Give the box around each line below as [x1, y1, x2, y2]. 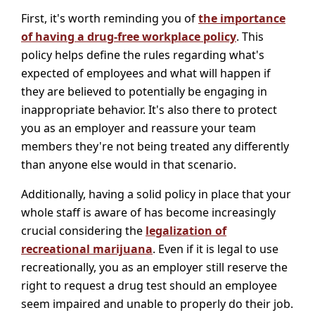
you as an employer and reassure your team [21, 120, 256, 136]
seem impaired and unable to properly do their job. [21, 295, 293, 311]
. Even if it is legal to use [153, 240, 278, 257]
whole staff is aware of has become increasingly [21, 204, 276, 220]
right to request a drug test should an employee [21, 277, 277, 293]
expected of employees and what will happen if [21, 65, 271, 81]
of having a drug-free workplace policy [21, 28, 236, 44]
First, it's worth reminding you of [21, 10, 198, 26]
